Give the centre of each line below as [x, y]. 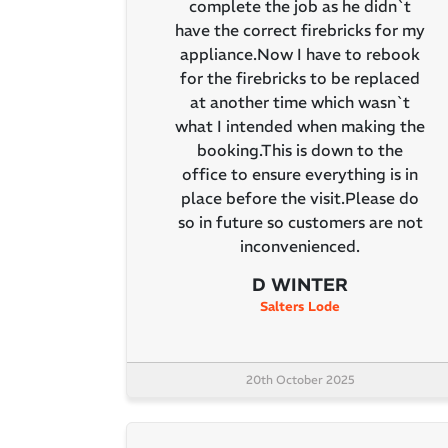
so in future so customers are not [300, 222]
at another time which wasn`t [300, 102]
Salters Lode [300, 307]
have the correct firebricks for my [300, 30]
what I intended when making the [300, 126]
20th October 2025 [300, 380]
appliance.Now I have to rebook [300, 54]
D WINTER [300, 285]
